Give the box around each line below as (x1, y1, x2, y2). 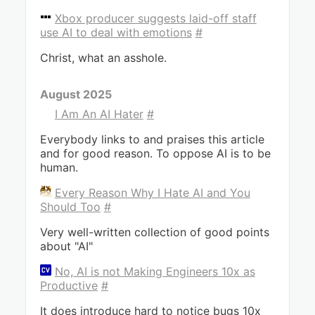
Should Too (39, 200, 101, 214)
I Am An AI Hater (54, 107, 143, 121)
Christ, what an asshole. (39, 51, 167, 65)
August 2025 (39, 87, 112, 101)
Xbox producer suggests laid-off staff (54, 11, 257, 25)
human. (39, 160, 78, 174)
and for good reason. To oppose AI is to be (39, 146, 271, 160)
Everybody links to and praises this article (39, 132, 264, 146)
